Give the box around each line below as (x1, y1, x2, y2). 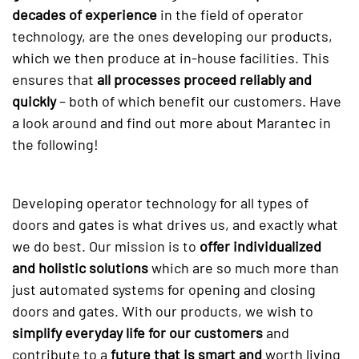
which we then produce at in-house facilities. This (12, 49, 329, 67)
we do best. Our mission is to (12, 237, 200, 256)
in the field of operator (157, 6, 304, 24)
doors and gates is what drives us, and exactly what (12, 216, 338, 234)
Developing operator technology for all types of (12, 194, 309, 212)
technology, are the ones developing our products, (12, 27, 333, 46)
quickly (12, 92, 59, 111)
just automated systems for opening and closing (12, 280, 316, 299)
